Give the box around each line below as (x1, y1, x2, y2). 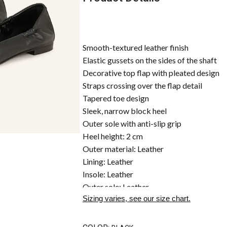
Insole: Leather (83, 169, 133, 179)
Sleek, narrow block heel (83, 106, 167, 116)
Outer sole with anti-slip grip (83, 119, 181, 128)
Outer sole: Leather (83, 182, 149, 192)
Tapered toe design (83, 93, 149, 103)
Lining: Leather (83, 157, 133, 166)
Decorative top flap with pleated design (83, 68, 219, 78)
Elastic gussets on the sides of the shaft (83, 55, 217, 65)
